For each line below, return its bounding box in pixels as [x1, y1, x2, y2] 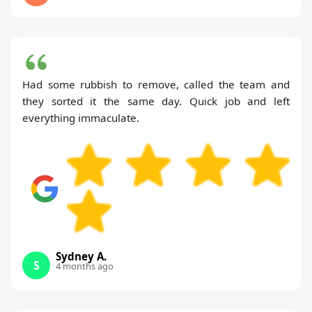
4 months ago [56, 260, 114, 273]
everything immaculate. [22, 111, 139, 125]
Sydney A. [56, 249, 107, 264]
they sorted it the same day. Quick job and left [22, 94, 290, 109]
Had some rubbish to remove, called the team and [22, 77, 290, 92]
